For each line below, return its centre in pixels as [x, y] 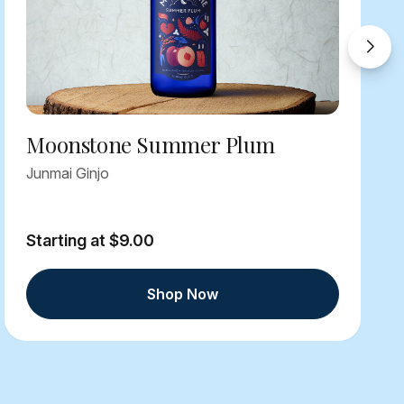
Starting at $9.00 [91, 241]
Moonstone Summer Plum [151, 145]
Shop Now [183, 294]
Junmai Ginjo [68, 174]
